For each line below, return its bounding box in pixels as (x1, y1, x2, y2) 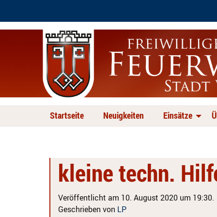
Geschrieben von (58, 204, 117, 215)
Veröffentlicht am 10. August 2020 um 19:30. (58, 192, 214, 203)
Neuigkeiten (103, 109, 144, 121)
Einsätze (163, 109, 192, 121)
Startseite (50, 109, 84, 121)
